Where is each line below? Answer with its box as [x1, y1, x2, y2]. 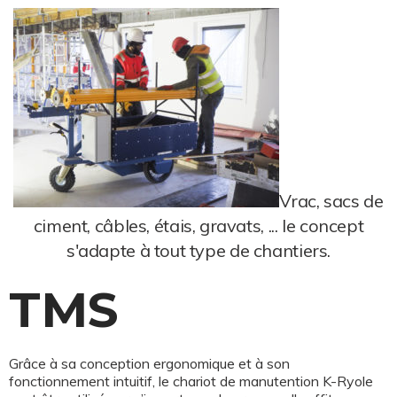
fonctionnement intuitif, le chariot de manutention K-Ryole [9, 372, 373, 390]
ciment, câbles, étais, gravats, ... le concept [33, 214, 364, 237]
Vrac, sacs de [279, 190, 384, 212]
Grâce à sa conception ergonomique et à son [9, 354, 290, 372]
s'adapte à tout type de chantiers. [66, 239, 331, 261]
